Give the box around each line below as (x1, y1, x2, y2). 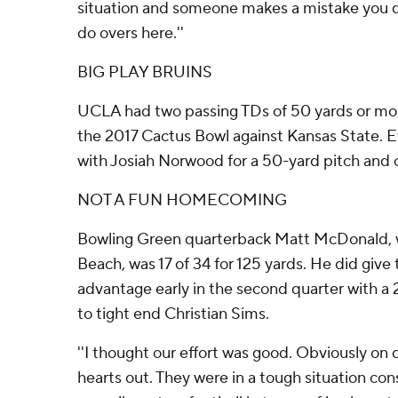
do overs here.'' (77, 23, 184, 44)
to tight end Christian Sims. (77, 304, 269, 324)
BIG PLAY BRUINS (77, 62, 212, 83)
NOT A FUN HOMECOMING (77, 190, 287, 211)
